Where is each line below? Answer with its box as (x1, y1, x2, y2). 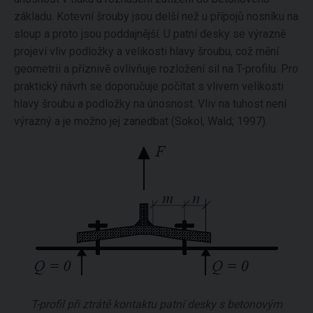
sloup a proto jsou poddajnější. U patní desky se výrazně (14, 27, 286, 41)
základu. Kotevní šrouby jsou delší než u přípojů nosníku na (14, 10, 298, 23)
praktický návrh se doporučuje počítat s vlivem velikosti (14, 80, 284, 93)
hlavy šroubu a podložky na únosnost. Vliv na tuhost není (14, 97, 286, 110)
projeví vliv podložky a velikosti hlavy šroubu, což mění (14, 45, 279, 58)
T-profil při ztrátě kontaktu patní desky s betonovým (31, 298, 282, 311)
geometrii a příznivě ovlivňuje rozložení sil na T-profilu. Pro (14, 62, 298, 75)
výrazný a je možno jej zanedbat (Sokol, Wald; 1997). (14, 115, 268, 128)
